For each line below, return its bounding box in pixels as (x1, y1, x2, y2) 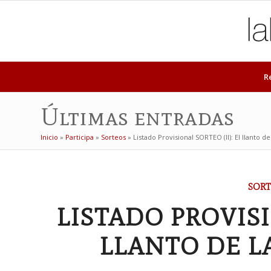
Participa (65, 132, 94, 142)
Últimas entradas (41, 102, 234, 131)
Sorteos (101, 132, 126, 142)
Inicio (41, 132, 58, 142)
